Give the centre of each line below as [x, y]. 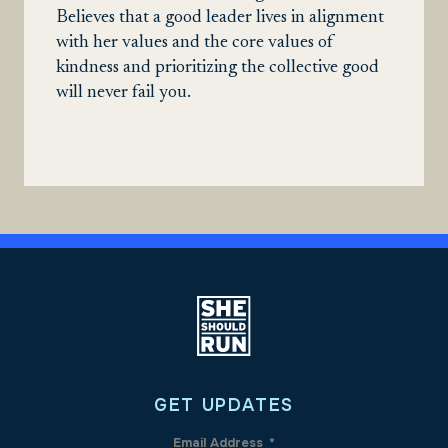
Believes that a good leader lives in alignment [220, 18]
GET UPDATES [224, 405]
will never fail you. [123, 93]
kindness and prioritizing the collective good [217, 68]
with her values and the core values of [195, 43]
